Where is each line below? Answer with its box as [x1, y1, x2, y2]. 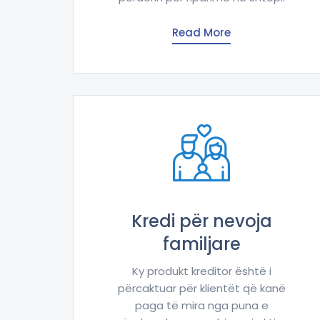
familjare [162, 232, 241, 256]
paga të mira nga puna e [134, 298, 269, 314]
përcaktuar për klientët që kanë [117, 281, 286, 296]
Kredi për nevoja [131, 209, 272, 234]
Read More [172, 25, 231, 41]
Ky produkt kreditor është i [131, 264, 271, 279]
